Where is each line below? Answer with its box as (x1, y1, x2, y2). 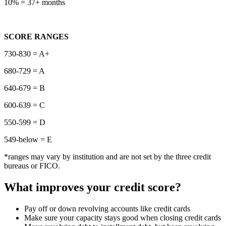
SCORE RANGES (4, 32, 69, 41)
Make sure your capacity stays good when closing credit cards (24, 213, 221, 222)
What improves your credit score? (4, 181, 181, 194)
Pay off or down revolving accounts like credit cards (24, 204, 190, 213)
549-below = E (4, 135, 52, 144)
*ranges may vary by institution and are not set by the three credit (4, 152, 211, 161)
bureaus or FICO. (4, 161, 60, 171)
